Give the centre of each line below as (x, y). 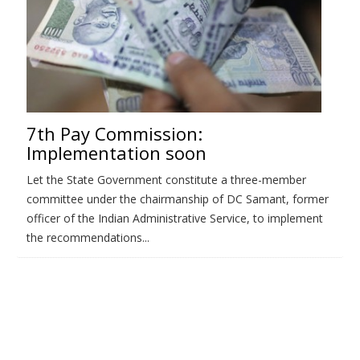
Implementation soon (117, 152)
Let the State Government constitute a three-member (166, 179)
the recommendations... (88, 237)
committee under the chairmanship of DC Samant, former (178, 198)
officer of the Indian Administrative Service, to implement (175, 218)
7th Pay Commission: (115, 133)
